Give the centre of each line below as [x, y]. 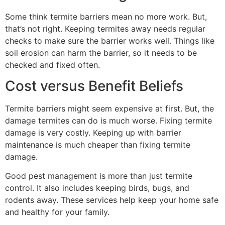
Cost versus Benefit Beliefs [94, 86]
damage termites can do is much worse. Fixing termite [108, 121]
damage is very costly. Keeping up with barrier [93, 133]
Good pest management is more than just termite [99, 176]
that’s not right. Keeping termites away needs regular [105, 28]
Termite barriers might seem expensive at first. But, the [109, 109]
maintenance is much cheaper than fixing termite [98, 145]
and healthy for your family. [57, 212]
